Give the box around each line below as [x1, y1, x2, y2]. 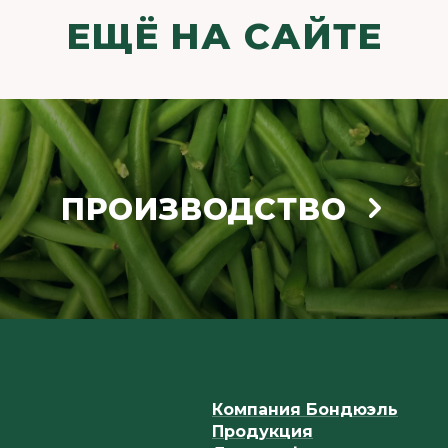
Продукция [212, 422, 313, 441]
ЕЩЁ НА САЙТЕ [66, 14, 382, 58]
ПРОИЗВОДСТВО [61, 190, 347, 228]
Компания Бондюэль [212, 400, 398, 419]
